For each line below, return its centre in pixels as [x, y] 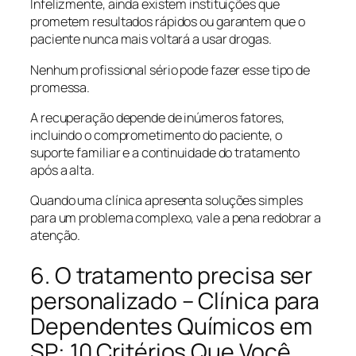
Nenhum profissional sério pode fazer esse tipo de [170, 70]
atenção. [56, 236]
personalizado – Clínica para [175, 300]
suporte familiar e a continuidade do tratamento [165, 152]
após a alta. [62, 170]
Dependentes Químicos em [171, 326]
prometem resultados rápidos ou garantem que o [168, 22]
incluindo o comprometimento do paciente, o [156, 135]
